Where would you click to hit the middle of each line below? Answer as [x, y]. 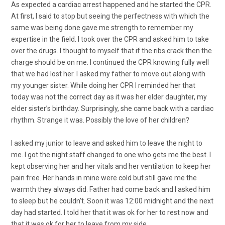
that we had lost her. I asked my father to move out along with [108, 74]
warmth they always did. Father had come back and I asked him [111, 189]
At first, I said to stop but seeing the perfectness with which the [110, 16]
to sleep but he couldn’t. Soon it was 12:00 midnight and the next [112, 201]
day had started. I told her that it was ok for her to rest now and [110, 212]
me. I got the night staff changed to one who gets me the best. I [111, 154]
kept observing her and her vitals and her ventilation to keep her [111, 166]
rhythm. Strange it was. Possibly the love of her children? [100, 120]
